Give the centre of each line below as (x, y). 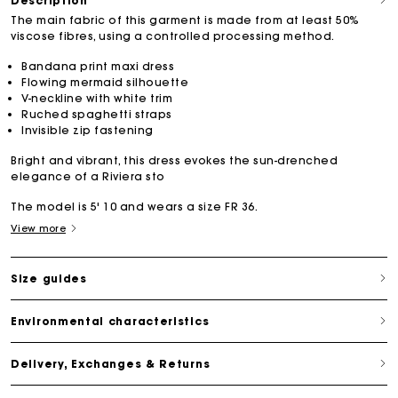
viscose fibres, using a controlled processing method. (173, 36)
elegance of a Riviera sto (88, 176)
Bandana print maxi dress (98, 66)
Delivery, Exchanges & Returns (111, 363)
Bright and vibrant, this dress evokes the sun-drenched (174, 160)
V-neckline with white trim (97, 98)
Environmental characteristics (110, 321)
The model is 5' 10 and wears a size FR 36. (134, 206)
